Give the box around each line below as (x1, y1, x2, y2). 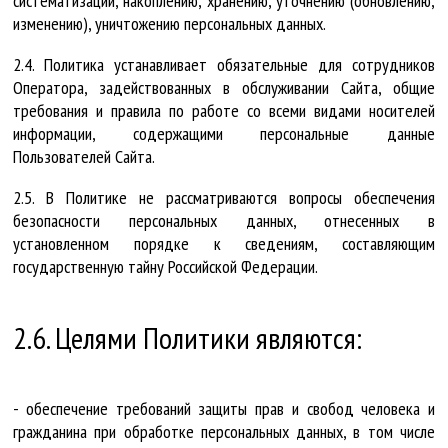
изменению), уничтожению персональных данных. (13, 12, 326, 36)
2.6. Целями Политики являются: (13, 318, 362, 358)
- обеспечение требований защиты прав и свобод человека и (13, 397, 435, 421)
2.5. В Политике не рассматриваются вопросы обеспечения (13, 186, 435, 210)
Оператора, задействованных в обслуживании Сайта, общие (13, 76, 435, 100)
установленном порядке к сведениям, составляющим (13, 232, 435, 256)
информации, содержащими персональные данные (13, 122, 435, 146)
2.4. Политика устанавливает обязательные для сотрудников (13, 53, 435, 77)
